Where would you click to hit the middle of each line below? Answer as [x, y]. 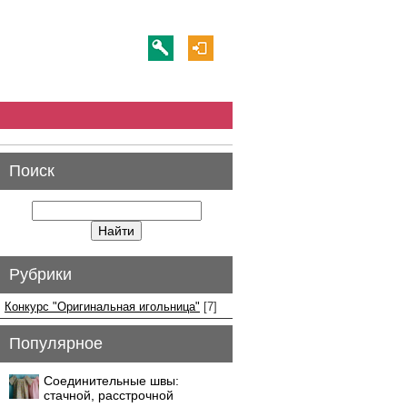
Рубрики [40, 274]
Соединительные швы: [111, 381]
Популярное [56, 343]
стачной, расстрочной [109, 395]
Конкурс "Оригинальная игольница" [102, 307]
